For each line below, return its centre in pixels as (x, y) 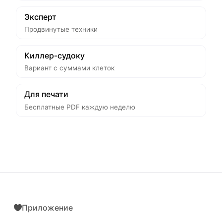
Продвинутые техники (61, 29)
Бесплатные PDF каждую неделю (80, 107)
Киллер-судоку (55, 55)
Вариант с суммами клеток (69, 68)
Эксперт (40, 17)
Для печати (46, 94)
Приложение (47, 207)
